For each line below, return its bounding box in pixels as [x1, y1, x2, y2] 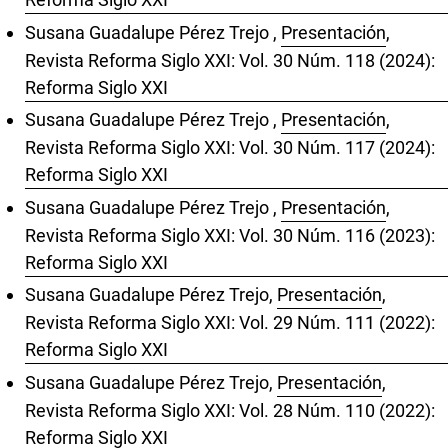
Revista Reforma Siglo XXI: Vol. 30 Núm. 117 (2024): [25, 137, 435, 159]
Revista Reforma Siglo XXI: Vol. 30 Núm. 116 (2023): [25, 224, 435, 246]
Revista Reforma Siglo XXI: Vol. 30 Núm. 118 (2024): [25, 49, 435, 71]
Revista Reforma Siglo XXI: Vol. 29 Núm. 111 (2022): [25, 312, 435, 334]
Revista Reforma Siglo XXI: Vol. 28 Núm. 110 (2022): [25, 399, 435, 421]
